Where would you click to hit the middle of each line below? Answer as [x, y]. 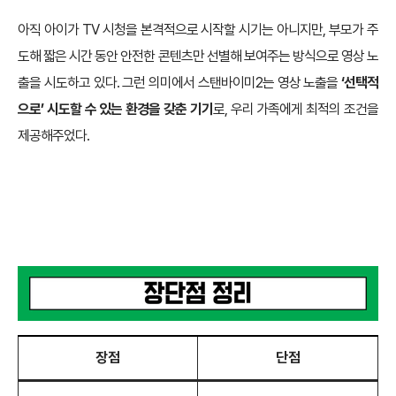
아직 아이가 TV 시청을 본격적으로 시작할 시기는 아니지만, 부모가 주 [198, 30]
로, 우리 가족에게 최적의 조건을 [296, 110]
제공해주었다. [53, 136]
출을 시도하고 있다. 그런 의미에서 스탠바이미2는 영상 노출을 [179, 83]
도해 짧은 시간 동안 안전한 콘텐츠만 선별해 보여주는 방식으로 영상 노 [198, 57]
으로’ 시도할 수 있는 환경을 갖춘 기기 [115, 110]
